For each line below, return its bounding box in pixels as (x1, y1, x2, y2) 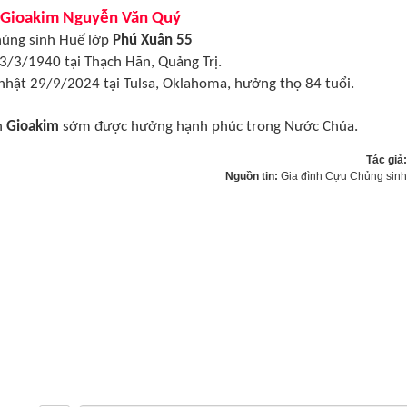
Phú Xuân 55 (112, 33, 193, 48)
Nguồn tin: (225, 170, 281, 183)
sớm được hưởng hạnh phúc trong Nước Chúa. (58, 119, 358, 134)
